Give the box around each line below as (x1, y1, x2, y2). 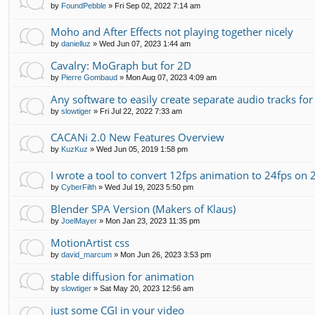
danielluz (61, 39, 91, 48)
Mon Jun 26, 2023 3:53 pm (120, 250, 211, 259)
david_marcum (61, 250, 112, 259)
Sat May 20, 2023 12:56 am (100, 284, 193, 293)
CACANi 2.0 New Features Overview (51, 129, 224, 144)
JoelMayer (61, 217, 97, 226)
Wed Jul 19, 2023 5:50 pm (105, 183, 193, 192)
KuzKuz (61, 144, 88, 153)
